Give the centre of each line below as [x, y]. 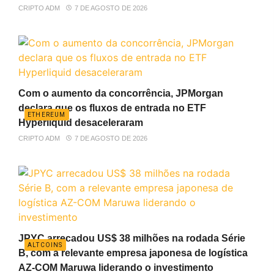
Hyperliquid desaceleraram [81, 122]
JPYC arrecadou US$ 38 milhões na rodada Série [132, 238]
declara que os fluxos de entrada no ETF [112, 108]
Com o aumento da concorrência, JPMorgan [121, 93]
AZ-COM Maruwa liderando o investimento [116, 267]
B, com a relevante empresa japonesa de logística [133, 253]
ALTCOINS [45, 245]
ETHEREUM [47, 114]
